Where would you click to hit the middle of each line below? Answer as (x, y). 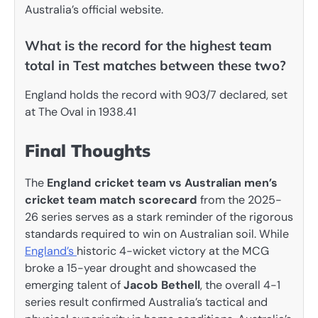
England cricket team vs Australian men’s (162, 183)
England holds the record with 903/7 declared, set (156, 94)
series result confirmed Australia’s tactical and (146, 302)
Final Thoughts (88, 150)
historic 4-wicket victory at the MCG (173, 251)
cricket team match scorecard (111, 200)
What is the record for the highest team (148, 45)
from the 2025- (240, 200)
